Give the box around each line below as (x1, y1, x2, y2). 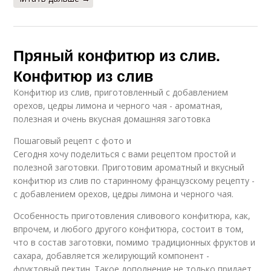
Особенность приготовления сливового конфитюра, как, (13, 210, 251, 222)
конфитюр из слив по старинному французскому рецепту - (13, 175, 255, 187)
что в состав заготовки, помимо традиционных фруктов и (13, 237, 256, 249)
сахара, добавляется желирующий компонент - (13, 250, 210, 262)
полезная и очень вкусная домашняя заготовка (13, 113, 211, 125)
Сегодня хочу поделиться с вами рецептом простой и (13, 148, 237, 160)
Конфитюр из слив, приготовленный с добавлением (13, 87, 229, 99)
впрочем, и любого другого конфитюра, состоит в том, (13, 223, 244, 235)
